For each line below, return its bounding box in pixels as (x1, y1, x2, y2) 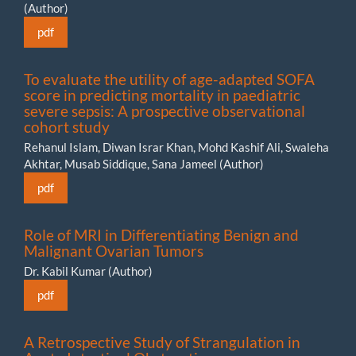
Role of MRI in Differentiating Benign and (24, 225, 299, 244)
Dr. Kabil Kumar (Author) (24, 263, 153, 278)
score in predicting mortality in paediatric (24, 85, 300, 104)
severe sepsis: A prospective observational (24, 101, 305, 120)
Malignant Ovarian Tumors (24, 241, 203, 260)
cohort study (24, 117, 110, 136)
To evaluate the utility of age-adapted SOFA (24, 69, 315, 88)
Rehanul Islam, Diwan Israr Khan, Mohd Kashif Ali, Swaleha (24, 139, 329, 154)
